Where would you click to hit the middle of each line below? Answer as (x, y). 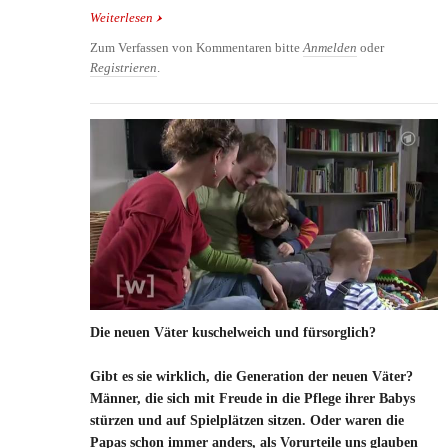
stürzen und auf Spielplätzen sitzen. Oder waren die (247, 420)
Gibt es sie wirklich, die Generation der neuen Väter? (251, 376)
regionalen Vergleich (210, 38)
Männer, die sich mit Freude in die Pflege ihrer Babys (252, 398)
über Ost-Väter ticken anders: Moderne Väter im (283, 18)
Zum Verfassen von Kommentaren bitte (196, 48)
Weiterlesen (121, 18)
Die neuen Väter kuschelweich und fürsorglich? (233, 332)
